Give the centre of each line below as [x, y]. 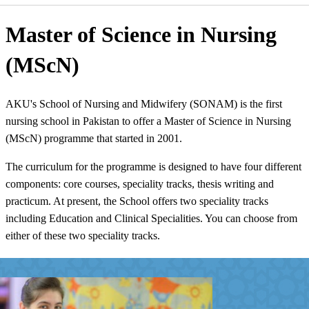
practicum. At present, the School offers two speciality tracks [137, 201]
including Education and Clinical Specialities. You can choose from [151, 218]
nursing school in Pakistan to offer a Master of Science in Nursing [148, 121]
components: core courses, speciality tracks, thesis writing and [140, 183]
